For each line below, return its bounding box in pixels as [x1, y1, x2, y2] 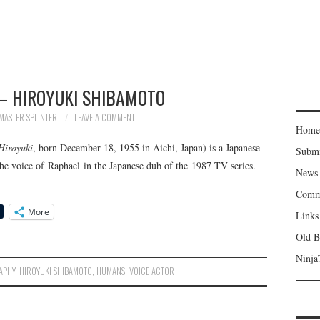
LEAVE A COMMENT [74, 111, 135, 124]
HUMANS [96, 264, 126, 278]
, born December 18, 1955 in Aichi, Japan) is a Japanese [33, 140, 260, 154]
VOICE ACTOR [129, 264, 175, 278]
